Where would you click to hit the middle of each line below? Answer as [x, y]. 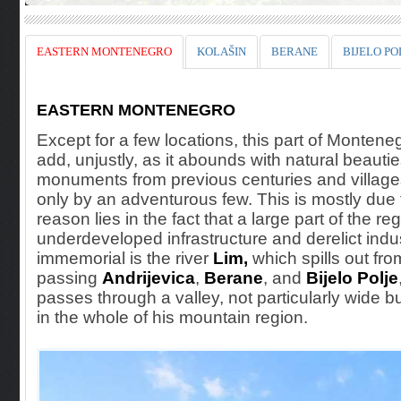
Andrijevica [149, 278]
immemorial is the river [125, 258]
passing [69, 278]
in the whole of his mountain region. [172, 317]
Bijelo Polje [352, 278]
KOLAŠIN [222, 51]
